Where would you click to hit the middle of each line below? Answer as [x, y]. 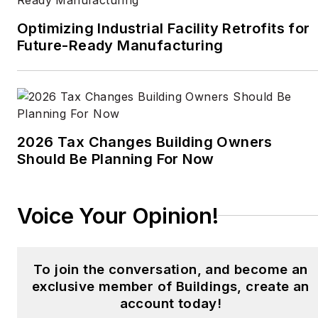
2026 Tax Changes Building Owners [145, 142]
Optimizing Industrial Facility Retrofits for [164, 28]
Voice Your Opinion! [118, 215]
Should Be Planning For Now [116, 159]
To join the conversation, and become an [171, 269]
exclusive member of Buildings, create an [170, 286]
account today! [171, 303]
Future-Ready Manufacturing [120, 45]
